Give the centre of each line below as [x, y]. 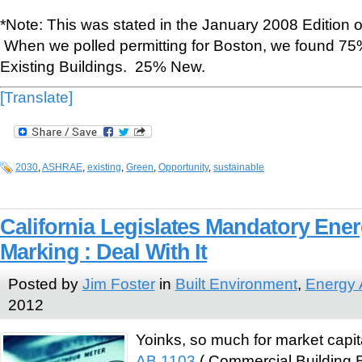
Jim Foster [118, 283]
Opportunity [183, 168]
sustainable [239, 168]
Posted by [45, 283]
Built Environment [236, 283]
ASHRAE [62, 168]
